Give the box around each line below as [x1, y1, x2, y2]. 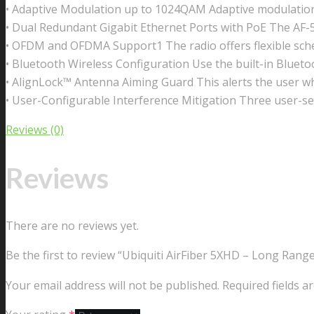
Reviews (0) [6, 122, 64, 138]
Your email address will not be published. [6, 277, 219, 293]
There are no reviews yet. [6, 217, 139, 233]
